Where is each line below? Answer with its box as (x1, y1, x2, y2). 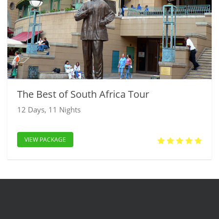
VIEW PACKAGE (24, 135, 66, 144)
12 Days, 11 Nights (17, 104, 81, 114)
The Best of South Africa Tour (17, 87, 149, 101)
